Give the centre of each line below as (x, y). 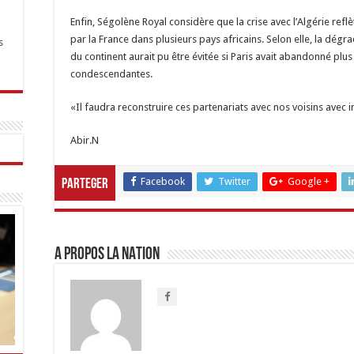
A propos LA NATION (107, 255)
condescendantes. (111, 74)
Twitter (234, 181)
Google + (309, 181)
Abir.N (85, 140)
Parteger (85, 185)
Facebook (163, 181)
